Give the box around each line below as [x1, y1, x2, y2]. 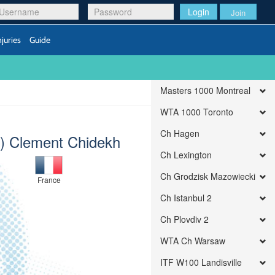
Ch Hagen [160, 127, 200, 139]
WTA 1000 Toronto [160, 106, 234, 118]
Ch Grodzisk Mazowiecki [160, 170, 256, 182]
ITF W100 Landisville [160, 256, 242, 268]
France [37, 174, 61, 185]
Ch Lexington [160, 149, 212, 161]
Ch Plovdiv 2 [160, 213, 209, 225]
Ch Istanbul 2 [160, 192, 212, 204]
